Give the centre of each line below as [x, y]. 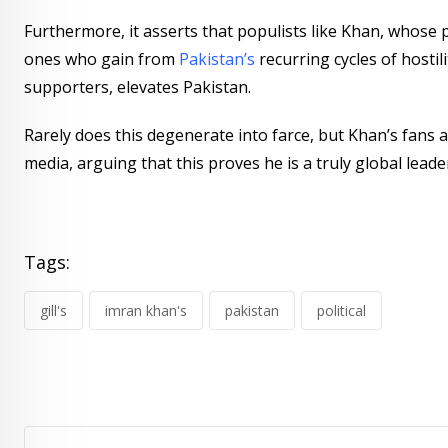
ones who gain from [101, 58]
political [341, 310]
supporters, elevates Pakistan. [137, 86]
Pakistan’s [219, 58]
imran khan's [146, 310]
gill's [53, 310]
